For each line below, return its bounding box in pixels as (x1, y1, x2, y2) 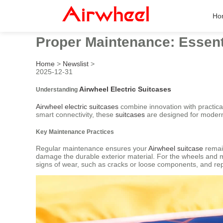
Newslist (63, 59, 89, 68)
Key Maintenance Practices (36, 128, 114, 135)
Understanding (36, 86, 79, 93)
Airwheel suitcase (148, 144, 203, 153)
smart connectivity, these (36, 111, 115, 119)
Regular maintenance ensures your (36, 144, 148, 153)
